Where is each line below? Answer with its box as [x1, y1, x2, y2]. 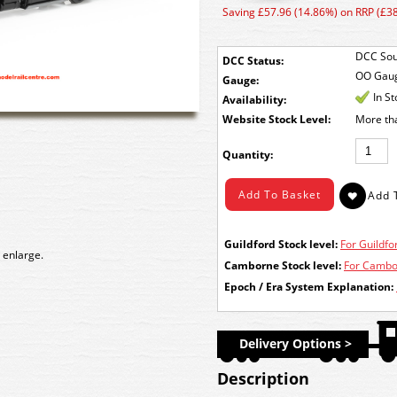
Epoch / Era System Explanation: [224, 279, 393, 294]
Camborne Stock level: [224, 258, 341, 273]
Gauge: [222, 73, 259, 88]
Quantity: [222, 147, 273, 162]
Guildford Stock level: [224, 237, 338, 252]
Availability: [222, 92, 286, 107]
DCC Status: [222, 53, 284, 68]
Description [217, 368, 309, 389]
